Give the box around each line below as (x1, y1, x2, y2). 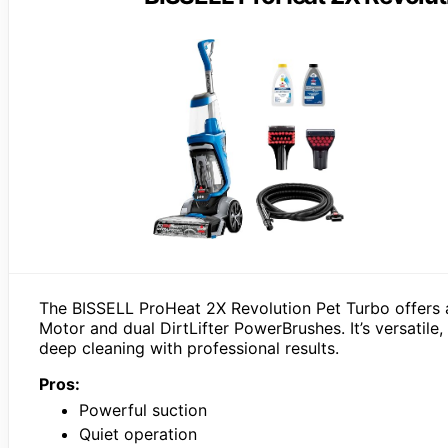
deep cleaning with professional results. (39, 337, 339, 358)
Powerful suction (79, 399, 207, 420)
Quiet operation (79, 423, 197, 444)
